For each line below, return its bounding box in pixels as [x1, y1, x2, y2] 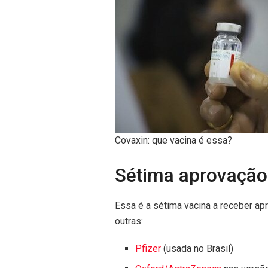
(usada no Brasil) [161, 243, 234, 255]
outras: [115, 215, 143, 227]
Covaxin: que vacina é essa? [115, 134, 232, 146]
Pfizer [135, 243, 162, 255]
